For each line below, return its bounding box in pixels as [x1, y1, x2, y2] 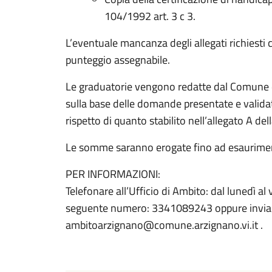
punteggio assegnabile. [66, 52, 170, 68]
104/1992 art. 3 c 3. [104, 8, 195, 24]
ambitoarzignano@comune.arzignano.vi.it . [66, 217, 263, 233]
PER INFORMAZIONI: [66, 166, 160, 182]
